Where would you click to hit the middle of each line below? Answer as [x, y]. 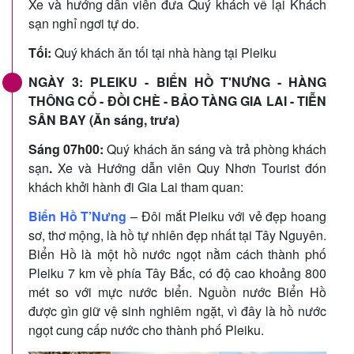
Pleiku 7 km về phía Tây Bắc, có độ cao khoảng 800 [177, 273]
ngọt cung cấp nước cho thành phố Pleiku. [146, 330]
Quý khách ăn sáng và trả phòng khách [215, 149]
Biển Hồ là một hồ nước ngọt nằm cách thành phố [177, 254]
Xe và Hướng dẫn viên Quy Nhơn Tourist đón [189, 168]
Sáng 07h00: [66, 149]
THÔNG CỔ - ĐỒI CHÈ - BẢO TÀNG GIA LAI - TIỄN [177, 100]
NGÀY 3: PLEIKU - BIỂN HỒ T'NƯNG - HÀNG [177, 81]
